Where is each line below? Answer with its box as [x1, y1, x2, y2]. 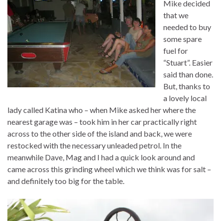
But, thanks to [163, 81, 210, 91]
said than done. [163, 70, 213, 79]
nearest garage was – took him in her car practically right [7, 117, 197, 127]
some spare [163, 34, 202, 44]
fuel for [163, 46, 188, 56]
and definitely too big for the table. [7, 176, 124, 186]
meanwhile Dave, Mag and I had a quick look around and [7, 152, 195, 162]
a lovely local [163, 93, 207, 103]
